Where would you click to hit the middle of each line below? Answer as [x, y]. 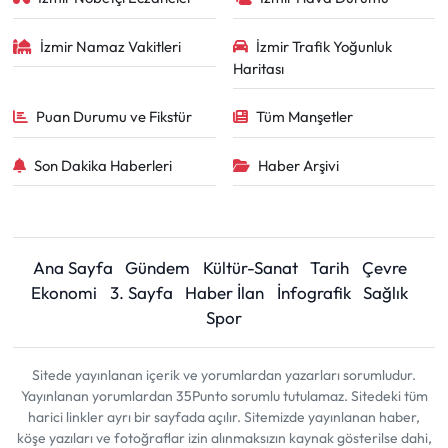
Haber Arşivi [298, 165]
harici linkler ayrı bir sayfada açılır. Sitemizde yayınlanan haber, [224, 417]
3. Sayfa [141, 292]
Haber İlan [225, 292]
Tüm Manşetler [304, 116]
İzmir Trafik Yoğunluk [324, 46]
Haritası [258, 68]
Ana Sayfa [72, 267]
